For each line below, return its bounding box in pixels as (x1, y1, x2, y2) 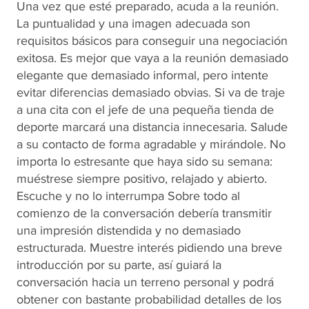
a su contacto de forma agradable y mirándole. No (17, 135, 286, 153)
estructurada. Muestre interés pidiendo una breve (17, 239, 282, 257)
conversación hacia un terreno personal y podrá (17, 273, 274, 291)
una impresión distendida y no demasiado (17, 221, 241, 239)
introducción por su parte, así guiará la (17, 256, 221, 274)
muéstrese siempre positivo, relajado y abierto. (17, 170, 267, 188)
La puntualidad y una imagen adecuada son (17, 14, 250, 32)
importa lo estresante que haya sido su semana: (17, 152, 272, 170)
